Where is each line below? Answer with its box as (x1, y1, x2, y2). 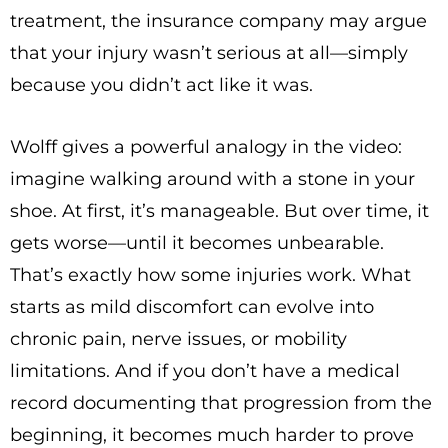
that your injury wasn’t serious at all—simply (10, 42, 408, 64)
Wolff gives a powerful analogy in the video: (10, 136, 402, 158)
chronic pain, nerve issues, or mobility (10, 328, 347, 350)
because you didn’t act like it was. (10, 74, 313, 96)
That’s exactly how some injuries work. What (10, 264, 411, 286)
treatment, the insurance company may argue (10, 10, 427, 32)
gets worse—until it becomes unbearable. (10, 232, 384, 254)
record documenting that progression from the (10, 392, 432, 414)
